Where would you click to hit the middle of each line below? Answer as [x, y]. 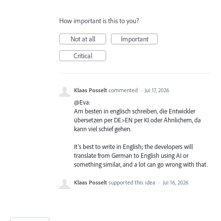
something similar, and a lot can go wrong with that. [141, 165]
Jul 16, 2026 [176, 183]
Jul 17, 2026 [157, 90]
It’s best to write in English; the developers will [133, 147]
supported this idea [133, 183]
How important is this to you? [99, 21]
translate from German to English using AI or [131, 156]
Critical [83, 56]
